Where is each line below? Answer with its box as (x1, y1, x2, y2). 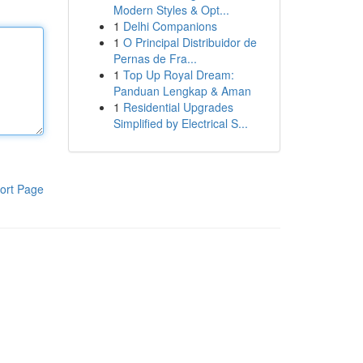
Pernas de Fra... (113, 50, 197, 66)
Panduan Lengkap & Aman (113, 83, 251, 99)
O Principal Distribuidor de (122, 34, 257, 50)
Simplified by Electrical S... (113, 115, 248, 131)
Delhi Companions (122, 18, 217, 34)
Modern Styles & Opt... (113, 2, 229, 18)
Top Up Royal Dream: (122, 66, 234, 83)
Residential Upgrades (122, 99, 233, 115)
